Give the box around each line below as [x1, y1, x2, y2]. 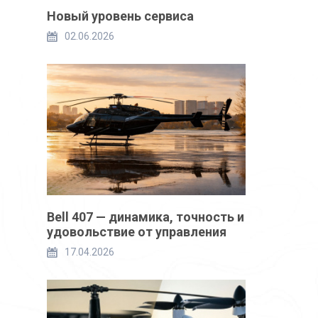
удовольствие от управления [47, 224, 226, 239]
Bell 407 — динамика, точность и [47, 209, 244, 224]
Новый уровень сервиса [47, 9, 194, 24]
